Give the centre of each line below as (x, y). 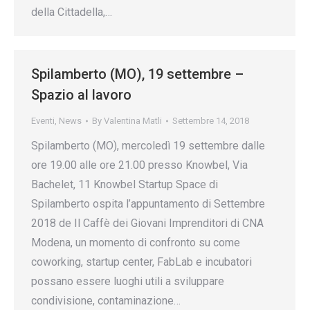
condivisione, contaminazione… (106, 301)
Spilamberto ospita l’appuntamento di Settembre (148, 204)
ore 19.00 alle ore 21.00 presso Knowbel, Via (139, 165)
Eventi (43, 121)
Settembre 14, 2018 (211, 121)
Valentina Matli (133, 121)
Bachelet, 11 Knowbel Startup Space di (125, 184)
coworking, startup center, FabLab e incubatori (142, 262)
